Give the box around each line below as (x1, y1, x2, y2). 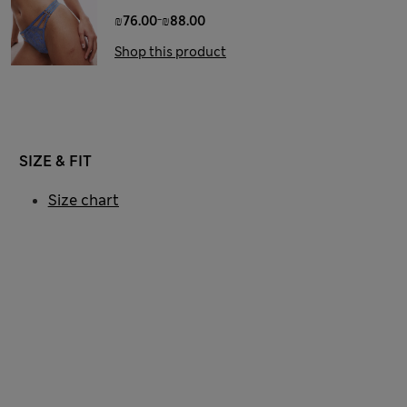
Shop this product (114, 44, 226, 60)
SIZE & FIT (18, 151, 92, 171)
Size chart (47, 190, 119, 210)
